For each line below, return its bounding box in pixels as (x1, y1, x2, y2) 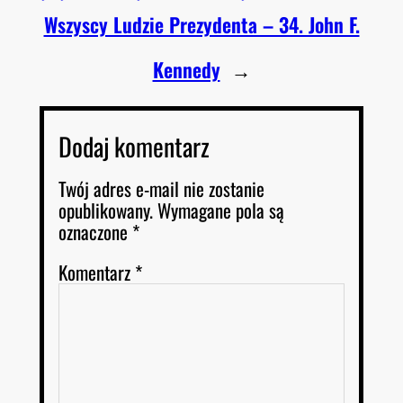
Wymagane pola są (157, 195, 284, 224)
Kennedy (152, 54, 220, 84)
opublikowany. (58, 195, 153, 224)
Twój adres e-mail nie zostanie (58, 174, 264, 202)
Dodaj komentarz (58, 127, 210, 165)
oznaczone (58, 217, 132, 246)
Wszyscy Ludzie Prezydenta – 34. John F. (43, 9, 360, 39)
